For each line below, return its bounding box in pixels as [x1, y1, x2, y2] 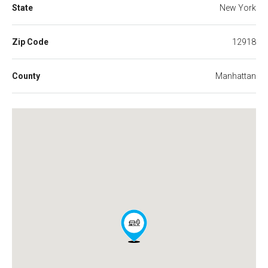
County [12, 71, 40, 81]
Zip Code [12, 37, 48, 47]
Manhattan [215, 71, 256, 81]
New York [220, 3, 256, 13]
